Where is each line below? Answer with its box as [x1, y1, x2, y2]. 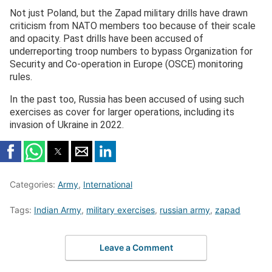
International [83, 178, 132, 189]
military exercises [86, 204, 155, 215]
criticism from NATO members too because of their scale [10, 19, 256, 32]
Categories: [10, 178, 58, 189]
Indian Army [34, 204, 81, 215]
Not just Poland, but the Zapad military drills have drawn [10, 7, 248, 19]
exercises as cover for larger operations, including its [10, 106, 234, 118]
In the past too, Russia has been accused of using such [10, 93, 244, 105]
